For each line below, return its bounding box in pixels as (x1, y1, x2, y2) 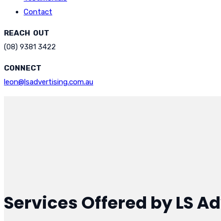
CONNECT (4, 64, 41, 73)
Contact (24, 7, 52, 16)
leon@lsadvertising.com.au (4, 77, 93, 86)
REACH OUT (4, 29, 49, 37)
